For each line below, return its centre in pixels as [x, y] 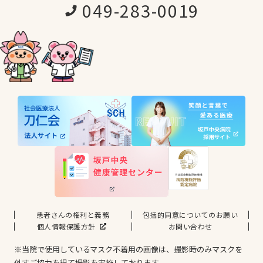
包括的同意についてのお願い [190, 214]
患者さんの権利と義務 [73, 214]
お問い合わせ [190, 226]
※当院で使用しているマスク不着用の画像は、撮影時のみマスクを [128, 249]
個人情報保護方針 [66, 226]
